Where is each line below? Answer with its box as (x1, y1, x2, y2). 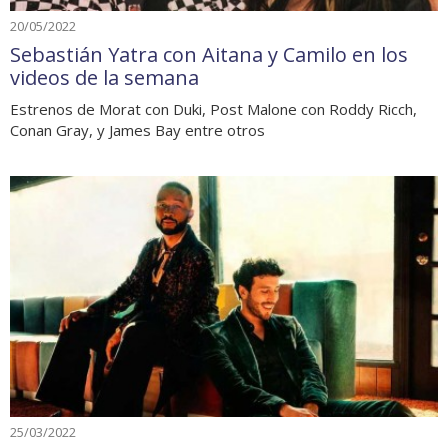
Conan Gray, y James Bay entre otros (10, 120, 265, 141)
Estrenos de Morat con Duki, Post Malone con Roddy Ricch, (10, 99, 417, 120)
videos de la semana (10, 64, 199, 92)
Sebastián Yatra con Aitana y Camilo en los (10, 41, 408, 69)
